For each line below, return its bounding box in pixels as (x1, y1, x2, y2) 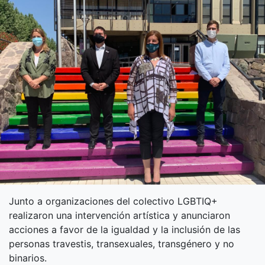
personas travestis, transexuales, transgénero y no (9, 238, 234, 250)
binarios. (9, 252, 47, 264)
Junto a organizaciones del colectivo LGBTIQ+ (9, 195, 218, 207)
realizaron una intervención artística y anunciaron (9, 209, 230, 221)
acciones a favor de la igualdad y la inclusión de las (9, 224, 240, 235)
